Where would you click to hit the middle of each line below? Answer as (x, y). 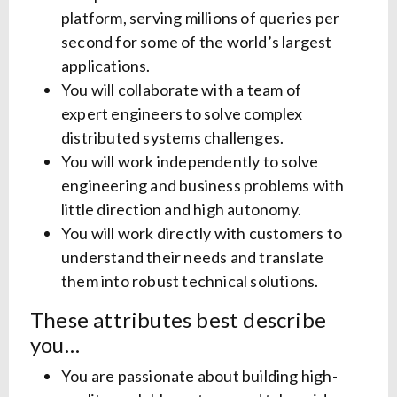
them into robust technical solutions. (190, 281)
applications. (106, 66)
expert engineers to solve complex (182, 114)
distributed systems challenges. (173, 138)
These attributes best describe (179, 320)
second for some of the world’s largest (197, 42)
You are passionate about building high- (199, 376)
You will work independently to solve (190, 162)
